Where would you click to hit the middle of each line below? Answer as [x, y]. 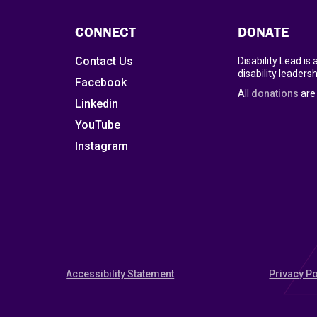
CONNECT [105, 32]
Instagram [101, 146]
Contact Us [104, 62]
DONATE [264, 32]
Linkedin [96, 104]
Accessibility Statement [120, 274]
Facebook [100, 83]
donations [275, 94]
